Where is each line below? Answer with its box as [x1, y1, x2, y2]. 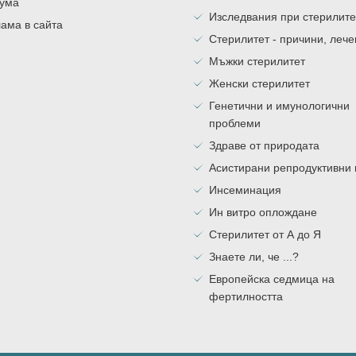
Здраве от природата [209, 139, 319, 152]
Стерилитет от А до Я [209, 228, 321, 241]
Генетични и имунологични [209, 99, 350, 112]
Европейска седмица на [209, 273, 335, 285]
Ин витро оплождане [209, 206, 317, 219]
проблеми [209, 117, 261, 130]
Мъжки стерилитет [209, 55, 305, 68]
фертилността [209, 290, 283, 303]
